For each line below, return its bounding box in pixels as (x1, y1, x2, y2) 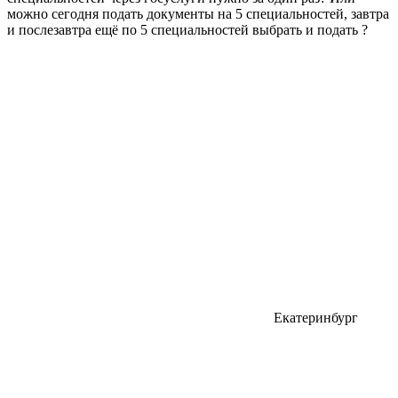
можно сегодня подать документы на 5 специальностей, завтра (7, 5, 389, 21)
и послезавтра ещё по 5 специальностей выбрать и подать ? (7, 21, 368, 37)
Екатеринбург (274, 309, 358, 325)
